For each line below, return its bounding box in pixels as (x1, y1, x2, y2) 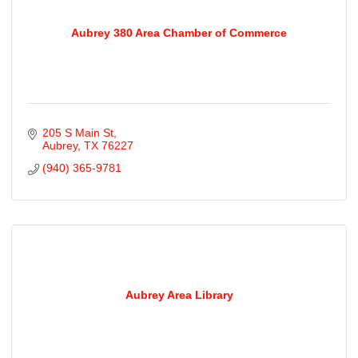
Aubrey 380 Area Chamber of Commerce (71, 26, 287, 40)
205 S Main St (42, 125, 113, 139)
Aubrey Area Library (125, 288, 233, 302)
